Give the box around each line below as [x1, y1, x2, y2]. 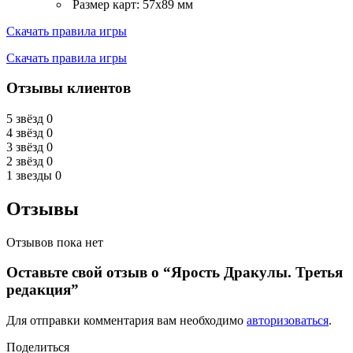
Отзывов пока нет [6, 235, 103, 249]
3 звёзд [6, 139, 43, 154]
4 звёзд [6, 125, 43, 139]
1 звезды [6, 168, 52, 182]
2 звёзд [6, 154, 43, 168]
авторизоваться [247, 314, 329, 328]
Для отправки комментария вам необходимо [6, 314, 247, 328]
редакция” [6, 281, 79, 299]
